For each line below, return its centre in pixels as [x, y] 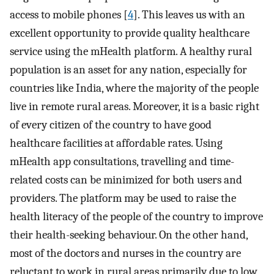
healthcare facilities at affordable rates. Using [116, 143]
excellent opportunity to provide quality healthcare [130, 33]
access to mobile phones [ [69, 14]
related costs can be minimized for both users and [126, 180]
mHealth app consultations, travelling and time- [122, 161]
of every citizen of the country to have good [111, 124]
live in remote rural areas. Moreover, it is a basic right [135, 106]
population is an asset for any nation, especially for [128, 69]
